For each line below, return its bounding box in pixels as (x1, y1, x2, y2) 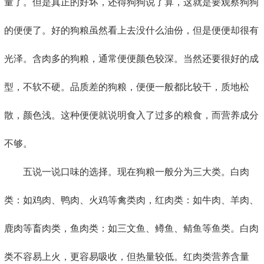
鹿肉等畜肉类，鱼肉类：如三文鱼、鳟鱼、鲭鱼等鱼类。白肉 (4, 223, 259, 234)
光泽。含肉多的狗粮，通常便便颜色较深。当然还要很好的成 (4, 54, 259, 64)
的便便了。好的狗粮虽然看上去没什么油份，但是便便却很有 (4, 25, 259, 36)
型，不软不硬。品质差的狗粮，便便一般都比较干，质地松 (4, 82, 249, 93)
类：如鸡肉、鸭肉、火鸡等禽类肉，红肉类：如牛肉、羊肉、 (4, 195, 259, 206)
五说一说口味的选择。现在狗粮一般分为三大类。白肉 (23, 167, 249, 177)
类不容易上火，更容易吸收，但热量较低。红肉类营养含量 (4, 252, 249, 262)
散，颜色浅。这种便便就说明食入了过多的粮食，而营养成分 (4, 110, 259, 121)
